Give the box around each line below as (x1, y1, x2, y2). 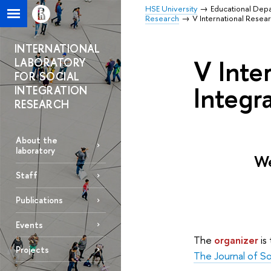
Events (15, 218, 43, 230)
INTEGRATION (15, 83, 88, 98)
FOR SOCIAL (15, 69, 80, 84)
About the (15, 134, 57, 146)
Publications (15, 194, 63, 206)
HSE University (145, 3, 197, 14)
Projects (15, 243, 49, 255)
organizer (214, 232, 258, 247)
